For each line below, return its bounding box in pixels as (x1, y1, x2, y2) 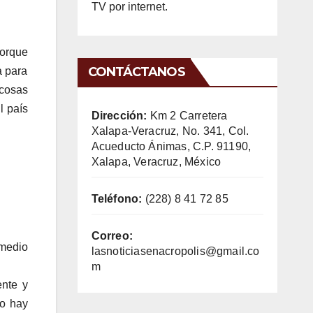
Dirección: (91, 109, 147, 122)
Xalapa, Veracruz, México (91, 155, 221, 168)
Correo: (91, 229, 133, 242)
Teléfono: (91, 192, 143, 205)
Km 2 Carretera (147, 109, 228, 122)
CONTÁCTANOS (87, 64, 185, 80)
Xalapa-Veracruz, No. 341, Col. (91, 124, 249, 137)
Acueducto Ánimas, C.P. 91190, (91, 140, 252, 152)
